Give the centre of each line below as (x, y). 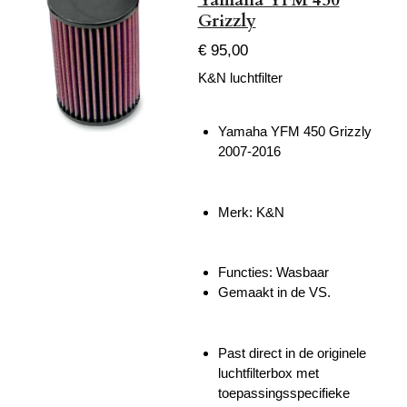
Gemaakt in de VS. (274, 293)
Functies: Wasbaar (273, 273)
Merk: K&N (251, 212)
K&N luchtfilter (240, 78)
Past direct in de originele (292, 352)
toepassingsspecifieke (284, 392)
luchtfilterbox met (268, 372)
